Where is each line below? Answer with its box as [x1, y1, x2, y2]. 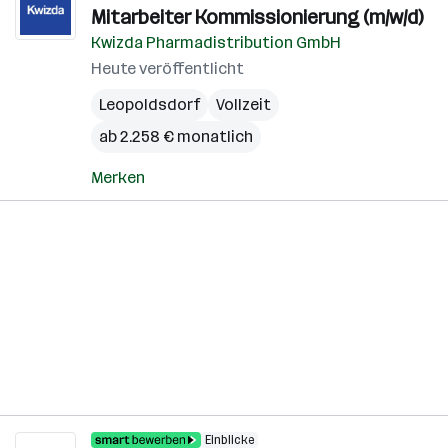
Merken [91, 168, 145, 187]
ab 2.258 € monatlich [99, 127, 253, 146]
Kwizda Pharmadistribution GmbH [91, 33, 341, 52]
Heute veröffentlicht [91, 59, 244, 78]
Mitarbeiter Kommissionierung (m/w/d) [91, 5, 423, 29]
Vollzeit [216, 95, 271, 114]
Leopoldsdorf [99, 95, 200, 114]
